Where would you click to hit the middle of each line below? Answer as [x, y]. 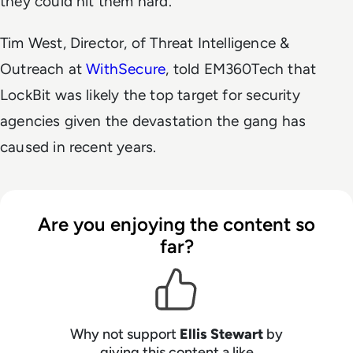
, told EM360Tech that [241, 69]
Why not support [125, 334]
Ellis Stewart [221, 334]
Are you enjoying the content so [176, 225]
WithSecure [126, 69]
